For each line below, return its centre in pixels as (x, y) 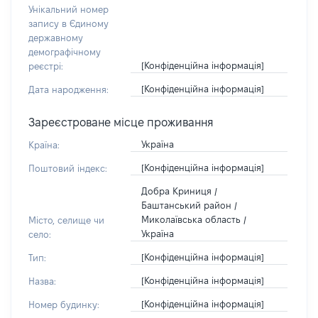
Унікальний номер (68, 9)
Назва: (42, 281)
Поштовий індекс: (68, 168)
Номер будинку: (64, 305)
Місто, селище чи (66, 220)
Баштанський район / (189, 205)
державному (56, 38)
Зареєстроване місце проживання (121, 122)
